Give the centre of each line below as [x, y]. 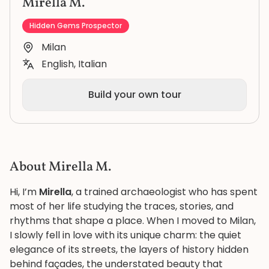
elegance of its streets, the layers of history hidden [129, 249]
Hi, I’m [24, 192]
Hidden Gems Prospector [76, 26]
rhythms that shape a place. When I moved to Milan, [133, 221]
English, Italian [74, 64]
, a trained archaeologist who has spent [165, 192]
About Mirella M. [61, 167]
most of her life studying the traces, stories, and [122, 206]
